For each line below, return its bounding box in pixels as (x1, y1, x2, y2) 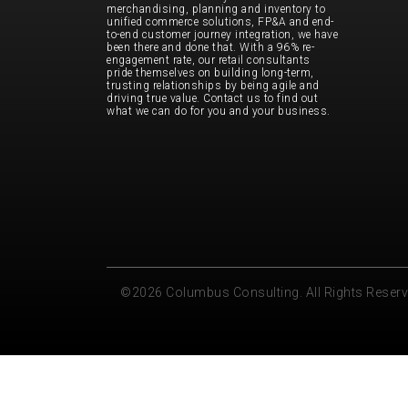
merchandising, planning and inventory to (107, 2, 325, 15)
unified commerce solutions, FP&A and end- (107, 15, 334, 28)
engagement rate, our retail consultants (107, 53, 311, 66)
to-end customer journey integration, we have (107, 27, 338, 41)
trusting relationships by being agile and (107, 78, 320, 92)
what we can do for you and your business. (107, 104, 331, 117)
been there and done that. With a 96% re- (107, 40, 314, 54)
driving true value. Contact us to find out (107, 91, 318, 105)
